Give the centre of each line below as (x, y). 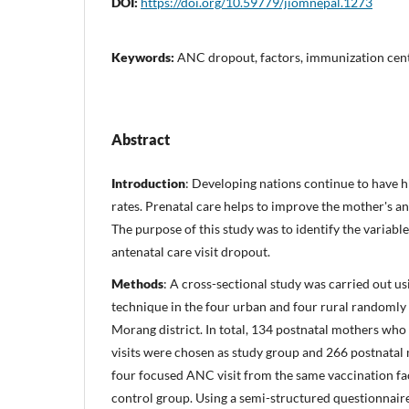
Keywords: (144, 57)
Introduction (148, 183)
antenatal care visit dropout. (191, 251)
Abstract (141, 139)
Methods (137, 283)
